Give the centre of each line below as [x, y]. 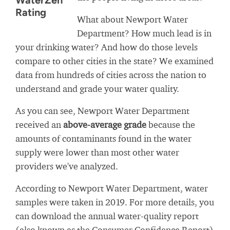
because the [171, 124]
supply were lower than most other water [97, 152]
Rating [31, 12]
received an [39, 124]
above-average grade [105, 124]
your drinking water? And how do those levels [107, 47]
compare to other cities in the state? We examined [114, 61]
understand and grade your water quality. [97, 89]
